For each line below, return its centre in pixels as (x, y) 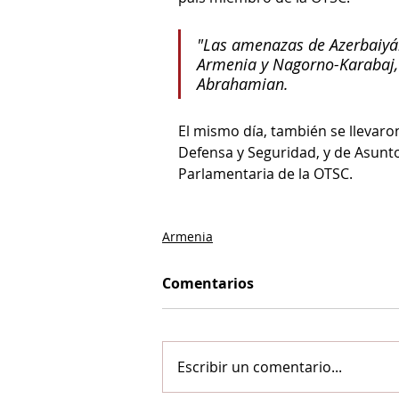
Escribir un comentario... (260, 366)
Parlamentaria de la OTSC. (265, 173)
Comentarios (208, 283)
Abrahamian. (243, 83)
